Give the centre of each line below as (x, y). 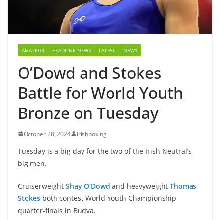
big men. (32, 163)
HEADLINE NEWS (71, 50)
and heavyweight (140, 186)
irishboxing (92, 134)
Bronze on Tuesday (88, 112)
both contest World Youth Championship (108, 198)
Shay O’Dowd (88, 186)
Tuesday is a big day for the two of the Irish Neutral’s (105, 151)
